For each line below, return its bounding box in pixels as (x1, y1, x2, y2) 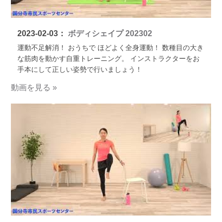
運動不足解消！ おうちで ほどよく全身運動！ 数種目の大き (17, 44, 204, 52)
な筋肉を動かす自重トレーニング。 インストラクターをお (17, 55, 200, 63)
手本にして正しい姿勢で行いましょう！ (17, 65, 142, 74)
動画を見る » (11, 83, 57, 92)
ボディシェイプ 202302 (65, 29, 152, 38)
